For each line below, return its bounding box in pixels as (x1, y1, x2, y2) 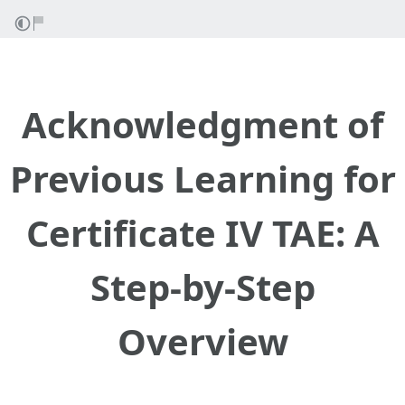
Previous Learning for (9, 154, 396, 203)
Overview (117, 316, 288, 366)
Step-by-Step (89, 262, 316, 312)
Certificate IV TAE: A (25, 208, 380, 258)
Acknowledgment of (22, 99, 383, 149)
